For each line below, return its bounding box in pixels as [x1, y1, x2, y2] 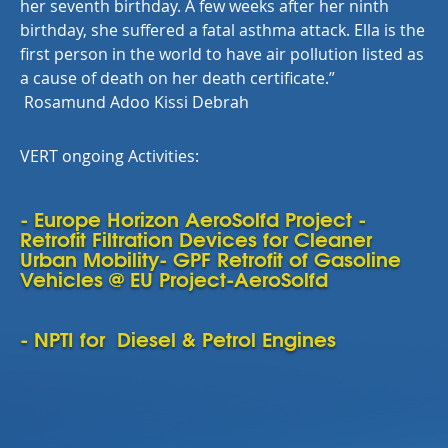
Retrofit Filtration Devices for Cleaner [20, 222, 372, 253]
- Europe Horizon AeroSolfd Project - [20, 202, 366, 233]
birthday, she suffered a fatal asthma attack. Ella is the [20, 19, 425, 41]
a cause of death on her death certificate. [20, 67, 329, 89]
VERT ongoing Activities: [20, 145, 199, 167]
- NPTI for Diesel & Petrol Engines [20, 322, 336, 353]
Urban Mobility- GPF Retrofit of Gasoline [20, 242, 401, 273]
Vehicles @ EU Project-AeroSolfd [20, 262, 328, 293]
